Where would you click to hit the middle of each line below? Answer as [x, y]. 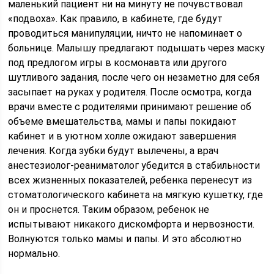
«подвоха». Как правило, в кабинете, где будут [116, 19]
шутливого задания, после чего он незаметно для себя [134, 77]
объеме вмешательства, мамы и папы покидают [123, 121]
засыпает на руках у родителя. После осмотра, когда [130, 92]
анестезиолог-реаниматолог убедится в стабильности [134, 165]
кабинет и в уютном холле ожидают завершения [122, 136]
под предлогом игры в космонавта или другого [118, 63]
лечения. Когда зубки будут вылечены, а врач [113, 151]
